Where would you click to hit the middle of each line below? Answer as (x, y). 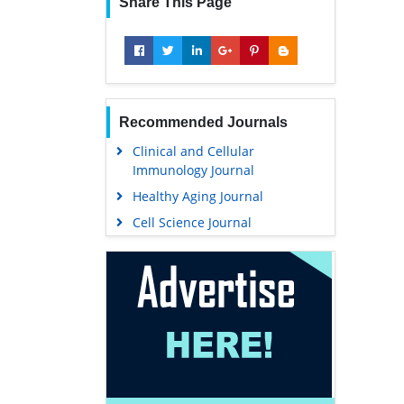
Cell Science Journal (192, 222)
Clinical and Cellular (193, 151)
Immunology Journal (193, 170)
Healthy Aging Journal (197, 196)
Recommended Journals (203, 122)
